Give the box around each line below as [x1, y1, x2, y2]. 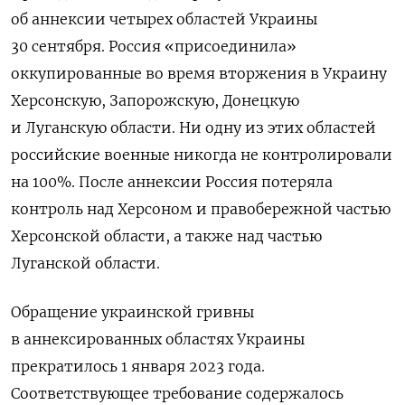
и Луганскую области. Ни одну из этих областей [11, 118, 376, 137]
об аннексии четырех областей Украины [11, 10, 317, 29]
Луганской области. [11, 254, 160, 273]
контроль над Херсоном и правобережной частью [11, 200, 391, 219]
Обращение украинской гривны [11, 303, 254, 322]
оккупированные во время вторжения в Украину [11, 64, 387, 83]
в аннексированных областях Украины [11, 330, 305, 349]
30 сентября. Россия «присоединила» [11, 37, 297, 56]
